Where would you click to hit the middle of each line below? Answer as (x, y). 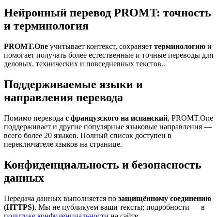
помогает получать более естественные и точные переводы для (108, 55)
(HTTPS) (19, 207)
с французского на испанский (116, 118)
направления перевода (63, 98)
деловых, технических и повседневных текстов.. (85, 64)
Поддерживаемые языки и (73, 85)
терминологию (180, 46)
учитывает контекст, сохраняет (102, 46)
